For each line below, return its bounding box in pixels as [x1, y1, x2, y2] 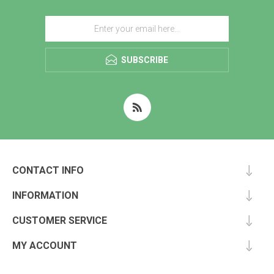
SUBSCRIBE [121, 55, 168, 65]
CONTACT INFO [12, 165, 84, 176]
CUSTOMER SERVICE [12, 215, 107, 226]
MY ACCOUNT [12, 240, 77, 251]
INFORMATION [12, 190, 78, 201]
